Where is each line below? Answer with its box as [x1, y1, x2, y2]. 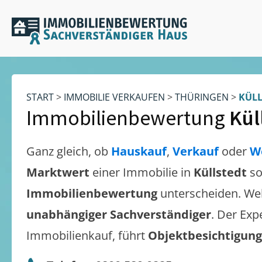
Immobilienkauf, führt [26, 227, 148, 243]
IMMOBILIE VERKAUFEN [64, 91, 165, 104]
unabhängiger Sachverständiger [26, 206, 211, 222]
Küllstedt [194, 164, 247, 180]
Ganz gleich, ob [26, 143, 111, 159]
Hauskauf [111, 143, 167, 159]
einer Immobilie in [92, 164, 194, 180]
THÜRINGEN [175, 91, 229, 104]
